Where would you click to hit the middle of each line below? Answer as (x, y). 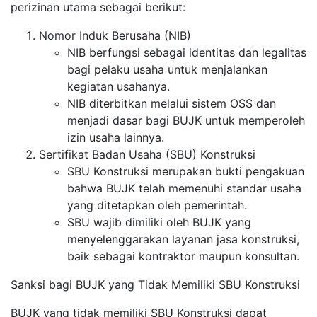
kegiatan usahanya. (119, 86)
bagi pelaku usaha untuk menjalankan (167, 69)
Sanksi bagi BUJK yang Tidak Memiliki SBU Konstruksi (155, 284)
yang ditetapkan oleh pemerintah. (157, 205)
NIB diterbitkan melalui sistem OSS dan (172, 103)
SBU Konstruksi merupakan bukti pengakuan (186, 171)
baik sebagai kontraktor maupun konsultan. (183, 256)
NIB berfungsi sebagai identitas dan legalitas (187, 52)
